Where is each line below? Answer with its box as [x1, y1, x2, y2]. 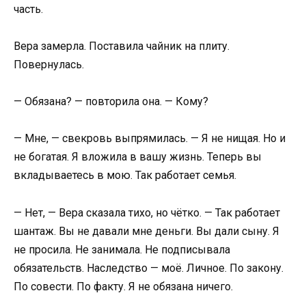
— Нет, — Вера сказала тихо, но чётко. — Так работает [14, 206, 280, 219]
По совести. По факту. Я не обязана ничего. [14, 279, 233, 293]
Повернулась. [14, 57, 84, 71]
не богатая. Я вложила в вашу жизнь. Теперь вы [14, 150, 262, 164]
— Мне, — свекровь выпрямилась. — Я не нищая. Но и [14, 132, 286, 145]
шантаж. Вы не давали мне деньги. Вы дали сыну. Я [14, 224, 279, 238]
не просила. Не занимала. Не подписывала [14, 242, 230, 256]
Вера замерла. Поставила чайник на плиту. [14, 39, 229, 53]
